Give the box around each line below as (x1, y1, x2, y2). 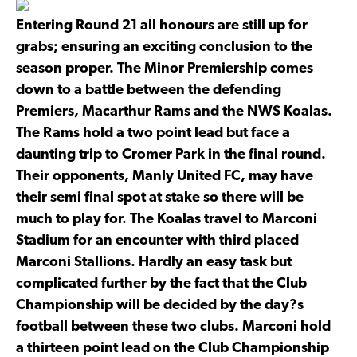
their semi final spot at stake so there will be (16, 190, 304, 206)
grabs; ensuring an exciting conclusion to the (16, 39, 312, 55)
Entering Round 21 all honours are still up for (16, 18, 308, 33)
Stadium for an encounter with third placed (16, 233, 299, 249)
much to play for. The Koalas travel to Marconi (16, 211, 317, 227)
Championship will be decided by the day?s (16, 297, 304, 313)
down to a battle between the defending (16, 82, 281, 98)
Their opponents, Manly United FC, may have (16, 168, 313, 184)
